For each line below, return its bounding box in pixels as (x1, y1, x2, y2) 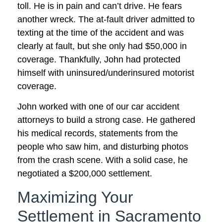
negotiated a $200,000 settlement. (17, 168, 152, 179)
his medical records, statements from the (17, 128, 178, 139)
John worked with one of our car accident (17, 102, 179, 112)
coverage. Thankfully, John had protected (17, 54, 180, 64)
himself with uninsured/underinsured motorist (17, 67, 194, 78)
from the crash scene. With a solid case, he (17, 155, 188, 166)
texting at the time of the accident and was (17, 27, 184, 38)
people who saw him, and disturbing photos (17, 142, 188, 152)
